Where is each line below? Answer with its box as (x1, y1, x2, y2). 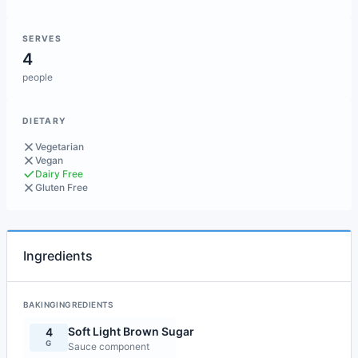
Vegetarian (35, 141, 84, 153)
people (22, 71, 53, 83)
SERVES (22, 34, 62, 44)
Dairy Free (35, 168, 83, 180)
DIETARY (22, 116, 67, 126)
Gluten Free (35, 181, 88, 193)
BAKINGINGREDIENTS (23, 300, 113, 309)
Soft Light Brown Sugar (68, 324, 194, 338)
